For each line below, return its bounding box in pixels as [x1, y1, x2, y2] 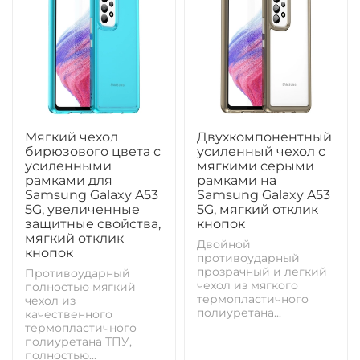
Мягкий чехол [25, 129, 118, 145]
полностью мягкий [25, 279, 136, 294]
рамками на [197, 172, 276, 188]
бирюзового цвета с [25, 143, 161, 159]
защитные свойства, [25, 215, 161, 231]
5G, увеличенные [25, 201, 140, 217]
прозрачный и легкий [197, 264, 327, 279]
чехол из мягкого [197, 277, 298, 292]
